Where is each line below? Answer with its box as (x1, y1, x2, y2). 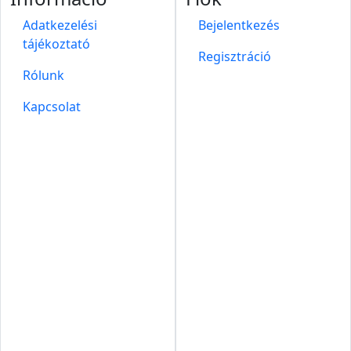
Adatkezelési (23, 16, 97, 34)
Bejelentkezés (198, 16, 280, 34)
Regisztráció (198, 48, 271, 66)
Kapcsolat (23, 98, 81, 116)
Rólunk (23, 67, 64, 85)
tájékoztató (23, 35, 90, 53)
